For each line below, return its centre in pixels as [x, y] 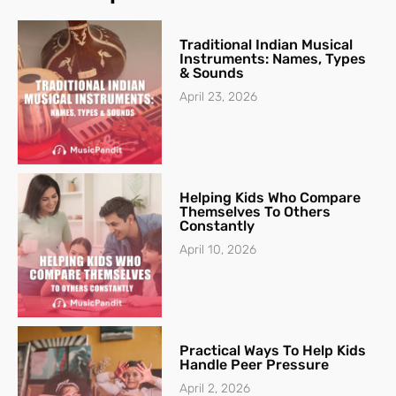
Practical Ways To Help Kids [273, 351]
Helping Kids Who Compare [270, 198]
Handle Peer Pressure [255, 365]
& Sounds [212, 73]
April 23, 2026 [219, 97]
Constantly [217, 226]
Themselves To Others [255, 212]
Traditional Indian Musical [267, 45]
